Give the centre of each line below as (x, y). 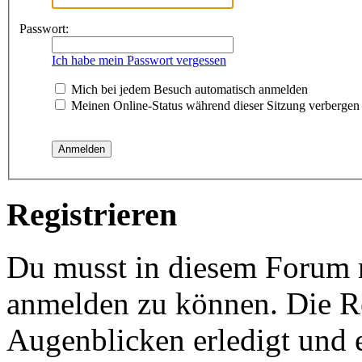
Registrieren (92, 215)
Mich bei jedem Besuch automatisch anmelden (188, 90)
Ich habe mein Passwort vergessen (139, 61)
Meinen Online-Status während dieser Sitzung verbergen (214, 106)
